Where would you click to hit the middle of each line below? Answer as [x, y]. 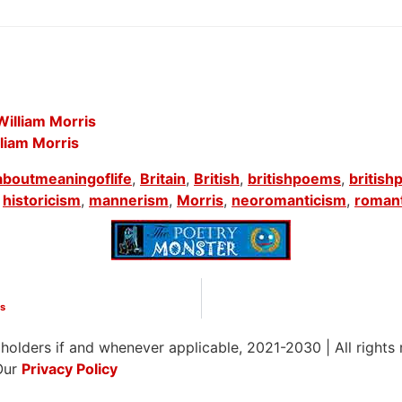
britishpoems [294, 179]
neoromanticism [289, 201]
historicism [42, 201]
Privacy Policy [70, 369]
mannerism [129, 201]
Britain [163, 179]
